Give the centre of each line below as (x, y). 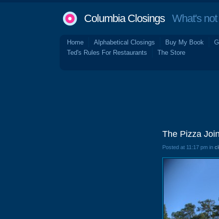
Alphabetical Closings (124, 42)
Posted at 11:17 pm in (188, 147)
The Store (171, 53)
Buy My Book (185, 42)
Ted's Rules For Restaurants (107, 53)
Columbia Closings (124, 18)
